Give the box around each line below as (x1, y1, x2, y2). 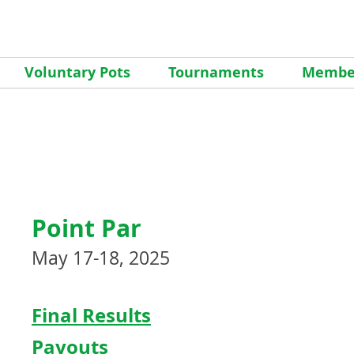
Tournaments (168, 62, 264, 82)
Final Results (32, 302, 151, 329)
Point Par (32, 212, 141, 244)
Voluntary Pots (24, 62, 130, 82)
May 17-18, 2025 (32, 246, 170, 270)
